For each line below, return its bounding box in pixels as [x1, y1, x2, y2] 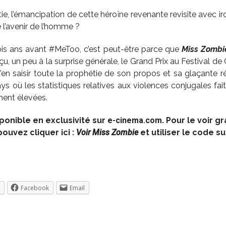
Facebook [20, 183, 49, 192]
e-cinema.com [107, 115, 162, 125]
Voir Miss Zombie [76, 127, 138, 137]
